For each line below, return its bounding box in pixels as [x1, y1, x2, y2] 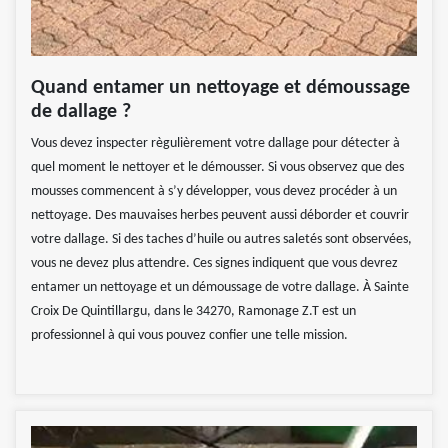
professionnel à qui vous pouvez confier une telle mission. [31, 328, 348, 344]
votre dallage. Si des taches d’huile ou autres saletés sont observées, [31, 232, 412, 248]
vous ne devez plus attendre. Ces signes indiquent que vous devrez [31, 256, 398, 272]
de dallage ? [31, 102, 131, 123]
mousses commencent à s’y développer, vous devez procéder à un [31, 184, 397, 200]
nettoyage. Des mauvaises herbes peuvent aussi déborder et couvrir [31, 208, 409, 224]
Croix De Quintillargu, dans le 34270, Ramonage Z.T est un [31, 304, 356, 320]
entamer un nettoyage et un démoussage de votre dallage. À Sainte [31, 280, 409, 296]
